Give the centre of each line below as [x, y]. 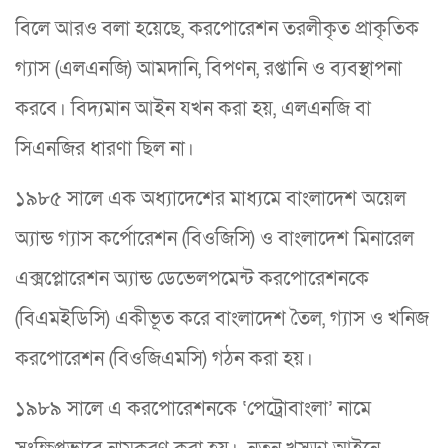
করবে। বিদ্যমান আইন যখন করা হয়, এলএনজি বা [193, 108]
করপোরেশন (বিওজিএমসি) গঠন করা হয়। [164, 358]
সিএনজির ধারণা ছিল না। [104, 148]
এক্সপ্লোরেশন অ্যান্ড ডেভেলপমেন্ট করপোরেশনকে [192, 278]
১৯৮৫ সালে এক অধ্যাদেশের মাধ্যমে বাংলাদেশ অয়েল [210, 198]
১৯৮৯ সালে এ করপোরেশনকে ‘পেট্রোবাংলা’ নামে [193, 408]
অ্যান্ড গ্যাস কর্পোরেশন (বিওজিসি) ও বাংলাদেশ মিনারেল [214, 238]
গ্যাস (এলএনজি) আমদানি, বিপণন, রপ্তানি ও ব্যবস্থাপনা [208, 68]
